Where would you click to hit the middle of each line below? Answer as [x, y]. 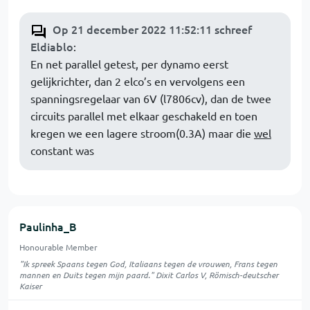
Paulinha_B [48, 226]
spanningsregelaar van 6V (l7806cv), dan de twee [151, 98]
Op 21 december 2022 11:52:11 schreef [152, 29]
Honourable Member [58, 247]
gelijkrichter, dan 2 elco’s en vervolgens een [138, 81]
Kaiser [30, 286]
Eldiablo [52, 46]
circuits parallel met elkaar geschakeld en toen [144, 116]
